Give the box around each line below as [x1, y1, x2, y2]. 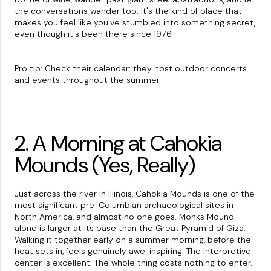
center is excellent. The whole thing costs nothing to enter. [15, 257, 252, 269]
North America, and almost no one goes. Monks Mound [15, 211, 234, 223]
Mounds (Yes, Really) [15, 151, 195, 180]
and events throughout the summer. [15, 74, 161, 86]
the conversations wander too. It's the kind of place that [15, 5, 242, 17]
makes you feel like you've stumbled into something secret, [15, 17, 255, 28]
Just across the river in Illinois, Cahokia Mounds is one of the [15, 188, 255, 200]
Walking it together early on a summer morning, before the [15, 234, 251, 246]
